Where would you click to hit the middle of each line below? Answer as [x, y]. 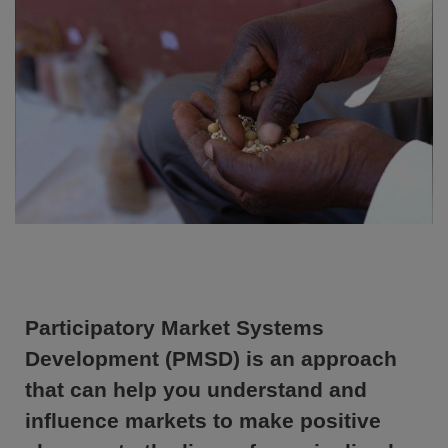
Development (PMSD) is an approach [211, 358]
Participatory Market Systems [174, 327]
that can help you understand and [196, 389]
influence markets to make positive [203, 420]
